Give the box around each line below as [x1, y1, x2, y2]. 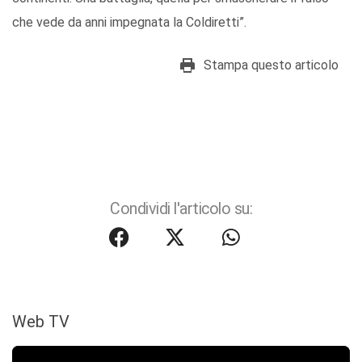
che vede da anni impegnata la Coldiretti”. [12, 15, 246, 31]
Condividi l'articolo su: [110, 200, 252, 219]
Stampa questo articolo [204, 57, 339, 74]
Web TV [12, 312, 69, 332]
